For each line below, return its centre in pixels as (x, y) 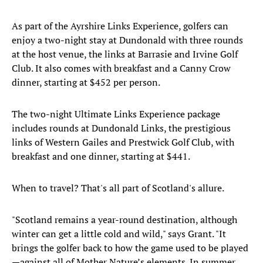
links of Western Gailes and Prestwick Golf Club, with (123, 142)
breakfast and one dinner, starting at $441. (101, 156)
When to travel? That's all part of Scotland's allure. (118, 188)
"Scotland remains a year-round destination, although (124, 220)
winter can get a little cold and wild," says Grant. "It (119, 234)
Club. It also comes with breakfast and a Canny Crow (121, 68)
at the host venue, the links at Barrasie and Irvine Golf (125, 54)
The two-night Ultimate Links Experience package (116, 114)
